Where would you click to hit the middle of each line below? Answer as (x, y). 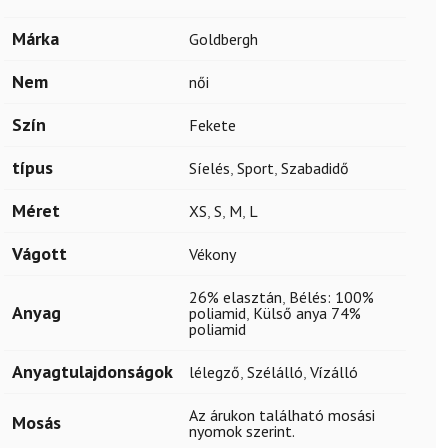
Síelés (209, 168)
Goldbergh (223, 39)
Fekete (212, 125)
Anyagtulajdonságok (92, 371)
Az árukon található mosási (282, 415)
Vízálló (334, 372)
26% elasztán (235, 297)
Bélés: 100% (331, 297)
